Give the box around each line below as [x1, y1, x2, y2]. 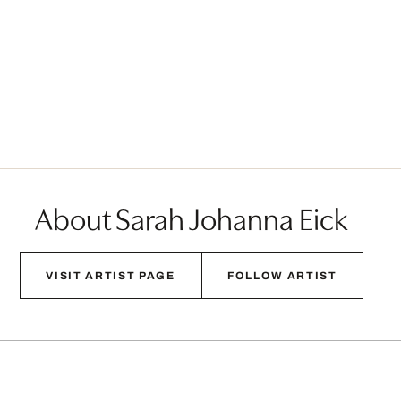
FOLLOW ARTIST [226, 269, 337, 283]
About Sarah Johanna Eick [35, 196, 348, 239]
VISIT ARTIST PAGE [46, 269, 175, 283]
